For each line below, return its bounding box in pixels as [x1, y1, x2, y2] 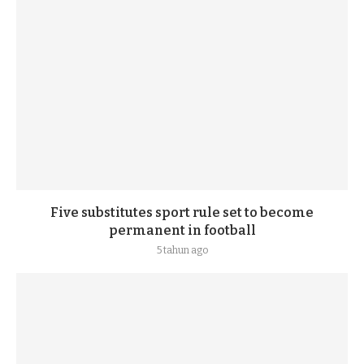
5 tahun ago [156, 245, 208, 256]
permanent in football [108, 223, 256, 238]
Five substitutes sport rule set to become [50, 205, 314, 220]
